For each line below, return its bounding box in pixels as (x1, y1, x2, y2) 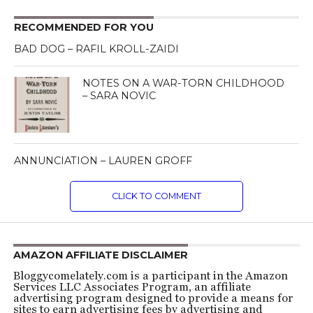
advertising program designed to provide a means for (13, 291, 293, 305)
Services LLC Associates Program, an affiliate (13, 280, 251, 293)
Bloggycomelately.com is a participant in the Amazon (13, 269, 288, 282)
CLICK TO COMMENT (111, 191, 201, 201)
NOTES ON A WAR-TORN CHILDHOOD (82, 77, 285, 89)
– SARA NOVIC (82, 89, 156, 102)
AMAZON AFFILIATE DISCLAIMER (13, 249, 188, 261)
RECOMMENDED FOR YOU (13, 21, 154, 34)
